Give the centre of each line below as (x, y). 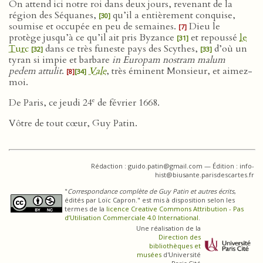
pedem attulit (35, 71)
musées (149, 254)
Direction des (179, 237)
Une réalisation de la (168, 228)
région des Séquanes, (54, 15)
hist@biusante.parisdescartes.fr (205, 175)
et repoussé (214, 38)
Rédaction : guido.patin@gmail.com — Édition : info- (173, 166)
